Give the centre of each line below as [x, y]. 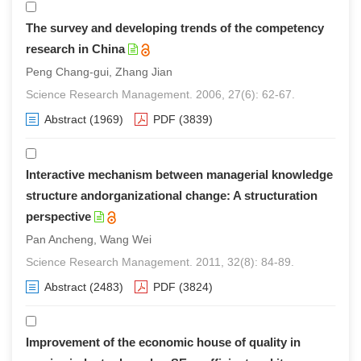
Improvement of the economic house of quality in [163, 342]
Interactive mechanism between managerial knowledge [179, 174]
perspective [58, 216]
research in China [75, 49]
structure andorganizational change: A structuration [172, 195]
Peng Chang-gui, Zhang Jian [99, 72]
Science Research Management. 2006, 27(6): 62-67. [160, 94]
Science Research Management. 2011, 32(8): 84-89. [160, 262]
